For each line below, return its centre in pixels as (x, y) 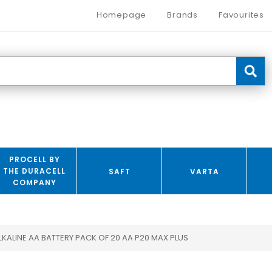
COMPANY (34, 182)
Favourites (241, 15)
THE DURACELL (34, 171)
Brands (182, 15)
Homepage (121, 15)
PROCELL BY (34, 159)
